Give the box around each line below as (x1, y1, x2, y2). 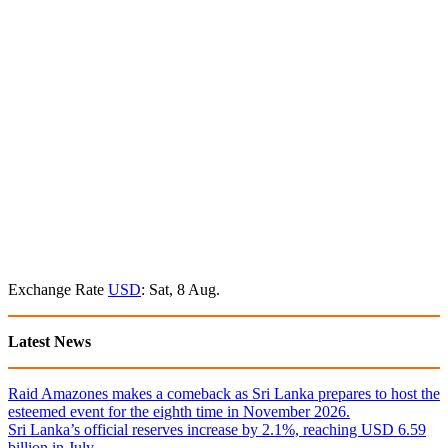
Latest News (8, 332, 91, 350)
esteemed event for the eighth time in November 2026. (8, 402, 350, 420)
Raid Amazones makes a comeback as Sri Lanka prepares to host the (8, 384, 440, 402)
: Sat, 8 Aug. (141, 280, 220, 298)
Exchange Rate (8, 280, 108, 298)
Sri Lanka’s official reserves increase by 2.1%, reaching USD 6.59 (8, 420, 426, 438)
